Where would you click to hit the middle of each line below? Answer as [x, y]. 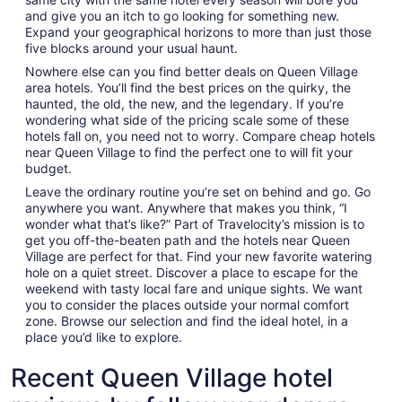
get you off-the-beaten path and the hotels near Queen [188, 240]
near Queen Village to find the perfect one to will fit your [189, 153]
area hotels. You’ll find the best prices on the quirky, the [188, 88]
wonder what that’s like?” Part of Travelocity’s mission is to [195, 224]
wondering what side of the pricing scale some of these [187, 120]
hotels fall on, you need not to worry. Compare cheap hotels [200, 136]
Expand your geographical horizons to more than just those [198, 32]
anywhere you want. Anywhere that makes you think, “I [186, 208]
